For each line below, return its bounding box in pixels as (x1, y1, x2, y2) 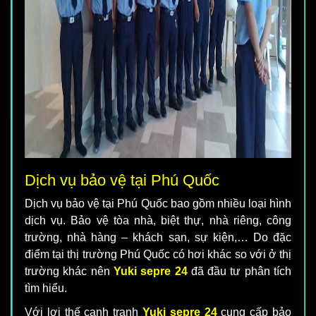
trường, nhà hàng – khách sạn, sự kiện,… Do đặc (25, 231, 291, 244)
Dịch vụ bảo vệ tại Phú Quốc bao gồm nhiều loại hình (25, 197, 291, 210)
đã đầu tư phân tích (187, 265, 292, 278)
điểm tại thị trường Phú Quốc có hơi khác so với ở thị (25, 248, 291, 261)
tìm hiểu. (25, 282, 67, 295)
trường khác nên (25, 265, 114, 278)
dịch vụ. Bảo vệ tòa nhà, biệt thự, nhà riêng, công (25, 214, 291, 227)
